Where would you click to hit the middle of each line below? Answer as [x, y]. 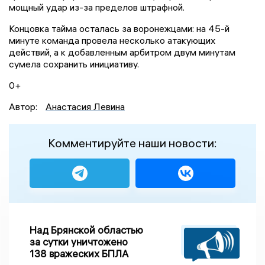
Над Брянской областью [86, 230]
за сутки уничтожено [79, 241]
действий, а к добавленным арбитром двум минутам [122, 52]
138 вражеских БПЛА [79, 253]
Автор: [24, 106]
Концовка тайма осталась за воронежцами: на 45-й [119, 28]
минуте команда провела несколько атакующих [112, 40]
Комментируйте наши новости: [132, 143]
